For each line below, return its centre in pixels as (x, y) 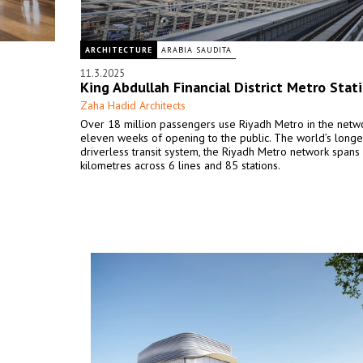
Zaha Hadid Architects (133, 105)
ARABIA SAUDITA (196, 50)
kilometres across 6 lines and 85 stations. (181, 165)
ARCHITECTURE (119, 50)
